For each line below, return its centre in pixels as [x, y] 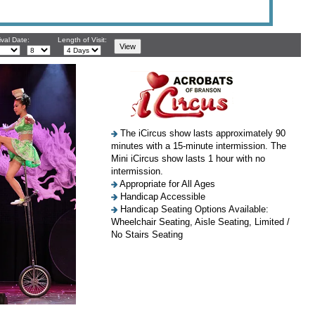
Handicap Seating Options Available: [193, 209]
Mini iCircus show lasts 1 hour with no [188, 159]
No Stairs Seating [147, 234]
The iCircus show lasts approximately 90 [201, 133]
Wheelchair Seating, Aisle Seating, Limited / [200, 222]
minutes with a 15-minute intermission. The [199, 146]
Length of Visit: [82, 40]
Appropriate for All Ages [166, 184]
